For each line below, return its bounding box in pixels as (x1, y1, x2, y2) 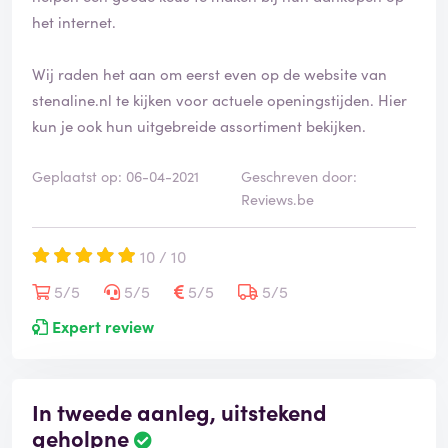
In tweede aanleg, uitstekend (32, 396, 327, 428)
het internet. (32, 11, 120, 33)
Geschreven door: (241, 166, 357, 187)
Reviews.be (241, 189, 314, 210)
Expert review (48, 315, 154, 338)
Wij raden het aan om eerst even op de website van (32, 63, 387, 85)
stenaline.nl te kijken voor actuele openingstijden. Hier (32, 89, 407, 111)
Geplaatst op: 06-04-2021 (32, 166, 199, 187)
